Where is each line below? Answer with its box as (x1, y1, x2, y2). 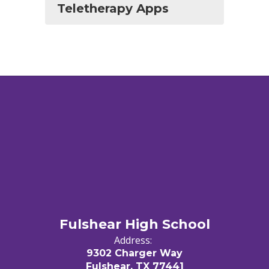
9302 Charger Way (86, 247, 183, 259)
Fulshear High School (59, 216, 210, 232)
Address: (114, 234, 152, 247)
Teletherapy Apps (57, 1, 169, 16)
